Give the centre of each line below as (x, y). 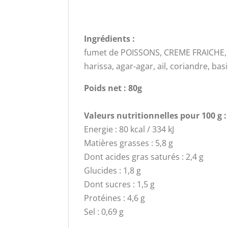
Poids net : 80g (113, 88)
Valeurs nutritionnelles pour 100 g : (155, 115)
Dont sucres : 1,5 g (120, 184)
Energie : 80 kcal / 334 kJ (129, 129)
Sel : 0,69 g (104, 211)
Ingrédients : (111, 38)
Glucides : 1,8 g (113, 170)
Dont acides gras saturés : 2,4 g (144, 156)
